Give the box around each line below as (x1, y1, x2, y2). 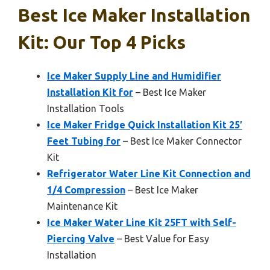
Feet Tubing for (47, 136, 121, 147)
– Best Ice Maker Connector (121, 136, 242, 147)
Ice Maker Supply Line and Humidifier (47, 71, 221, 82)
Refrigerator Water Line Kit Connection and (47, 168, 251, 180)
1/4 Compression (47, 184, 125, 196)
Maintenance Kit (47, 201, 118, 212)
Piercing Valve (47, 233, 115, 245)
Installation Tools (47, 103, 124, 115)
